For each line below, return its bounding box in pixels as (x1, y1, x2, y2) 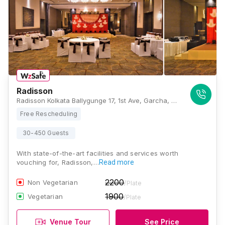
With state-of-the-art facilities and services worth (17, 149, 179, 157)
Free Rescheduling (20, 110, 78, 118)
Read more (98, 158, 134, 166)
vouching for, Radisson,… (17, 158, 99, 166)
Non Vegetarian (28, 178, 78, 186)
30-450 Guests (23, 129, 69, 137)
